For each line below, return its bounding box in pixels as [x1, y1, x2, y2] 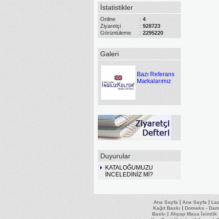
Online [100, 16, 115, 22]
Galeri [100, 50, 119, 58]
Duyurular [100, 152, 131, 160]
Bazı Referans [137, 71, 175, 78]
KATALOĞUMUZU [105, 164, 153, 171]
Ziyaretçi [100, 23, 121, 29]
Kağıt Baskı [153, 205, 180, 211]
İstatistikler [100, 3, 133, 11]
